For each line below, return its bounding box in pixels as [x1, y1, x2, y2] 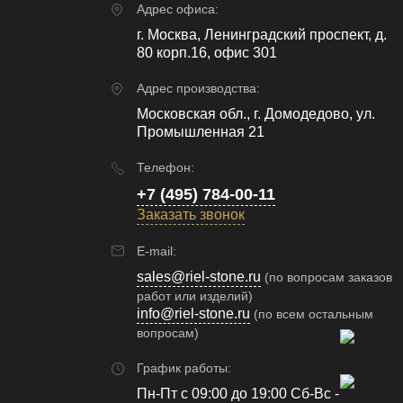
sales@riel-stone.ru [137, 268, 261, 284]
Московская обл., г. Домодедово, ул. [137, 105, 375, 121]
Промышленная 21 [137, 123, 264, 139]
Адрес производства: [137, 80, 260, 95]
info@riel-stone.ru [137, 305, 250, 321]
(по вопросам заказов [264, 269, 392, 284]
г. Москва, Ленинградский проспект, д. [137, 26, 387, 42]
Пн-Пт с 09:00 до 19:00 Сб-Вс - [137, 385, 339, 401]
